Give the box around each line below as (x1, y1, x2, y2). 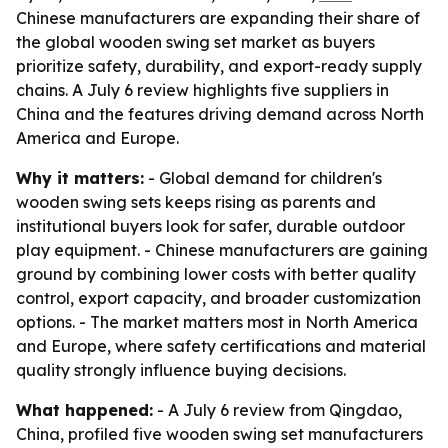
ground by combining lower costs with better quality (16, 264, 416, 284)
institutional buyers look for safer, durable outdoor (16, 216, 405, 236)
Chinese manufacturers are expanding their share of (16, 8, 420, 28)
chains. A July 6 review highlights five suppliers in (16, 80, 389, 100)
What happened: (16, 400, 153, 420)
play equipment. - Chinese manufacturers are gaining (16, 240, 428, 260)
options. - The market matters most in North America (16, 312, 418, 332)
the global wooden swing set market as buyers (16, 32, 375, 52)
